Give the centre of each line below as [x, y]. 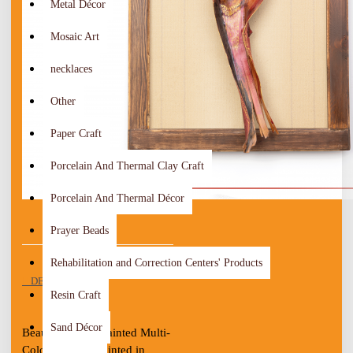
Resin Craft [76, 295]
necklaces [71, 69]
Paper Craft [76, 134]
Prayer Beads [80, 230]
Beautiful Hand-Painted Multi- [96, 333]
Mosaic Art [75, 37]
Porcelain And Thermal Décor [117, 198]
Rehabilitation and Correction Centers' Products [156, 263]
